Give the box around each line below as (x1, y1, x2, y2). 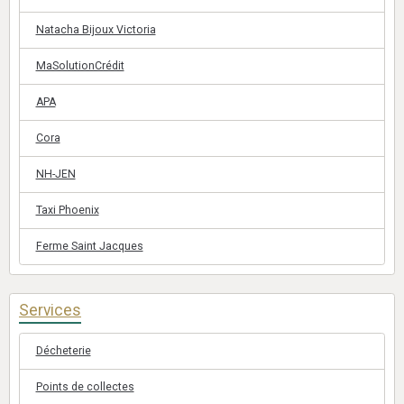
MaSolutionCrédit (35, 60, 124, 72)
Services (19, 300, 81, 319)
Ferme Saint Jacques (35, 240, 143, 252)
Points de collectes (35, 381, 134, 393)
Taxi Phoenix (35, 204, 99, 216)
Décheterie (35, 344, 91, 357)
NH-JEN (35, 168, 76, 180)
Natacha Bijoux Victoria (35, 23, 156, 36)
